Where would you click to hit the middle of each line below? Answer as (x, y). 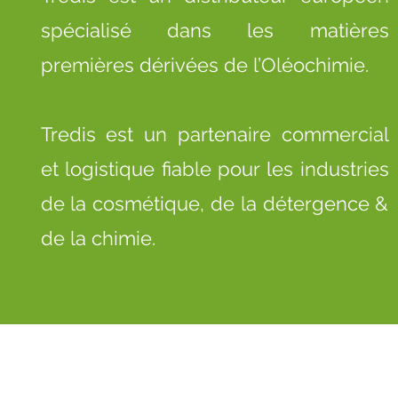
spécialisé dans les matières (215, 30)
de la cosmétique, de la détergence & (215, 203)
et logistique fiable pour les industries (215, 169)
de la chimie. (98, 238)
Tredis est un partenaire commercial (215, 134)
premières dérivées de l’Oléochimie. (207, 65)
